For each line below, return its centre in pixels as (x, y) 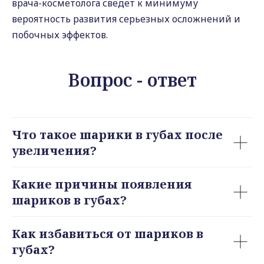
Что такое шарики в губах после (117, 135)
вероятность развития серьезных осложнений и (126, 19)
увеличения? (54, 151)
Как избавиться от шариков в (108, 234)
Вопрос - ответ (132, 80)
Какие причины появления (102, 184)
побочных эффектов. (60, 35)
